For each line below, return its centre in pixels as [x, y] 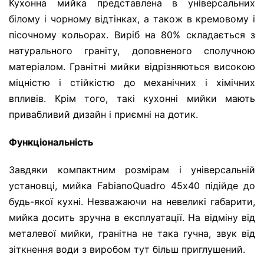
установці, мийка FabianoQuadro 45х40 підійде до [132, 186]
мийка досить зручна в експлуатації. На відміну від [132, 218]
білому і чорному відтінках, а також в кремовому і [132, 19]
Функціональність [51, 142]
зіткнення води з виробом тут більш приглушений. [127, 250]
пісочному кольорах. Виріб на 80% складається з [132, 35]
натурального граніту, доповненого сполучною [132, 51]
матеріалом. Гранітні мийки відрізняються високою [132, 67]
